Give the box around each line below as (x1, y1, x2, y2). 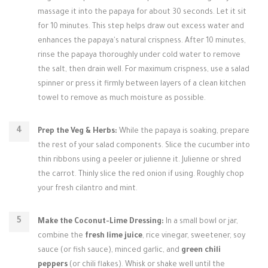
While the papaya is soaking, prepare (117, 127, 249, 136)
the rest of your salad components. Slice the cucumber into (38, 142, 250, 150)
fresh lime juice (85, 232, 142, 240)
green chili (181, 246, 221, 255)
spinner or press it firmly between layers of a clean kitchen (38, 80, 246, 89)
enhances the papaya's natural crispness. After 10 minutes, (38, 37, 246, 45)
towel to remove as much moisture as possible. (38, 95, 206, 103)
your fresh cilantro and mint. (38, 185, 138, 193)
